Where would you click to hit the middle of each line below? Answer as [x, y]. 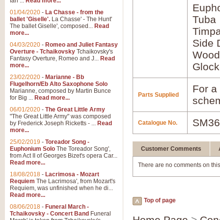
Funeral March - [67, 207]
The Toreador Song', [83, 149]
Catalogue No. [158, 123]
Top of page [160, 200]
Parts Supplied [158, 95]
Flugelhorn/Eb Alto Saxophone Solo [59, 84]
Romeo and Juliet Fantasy [82, 45]
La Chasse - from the [74, 12]
